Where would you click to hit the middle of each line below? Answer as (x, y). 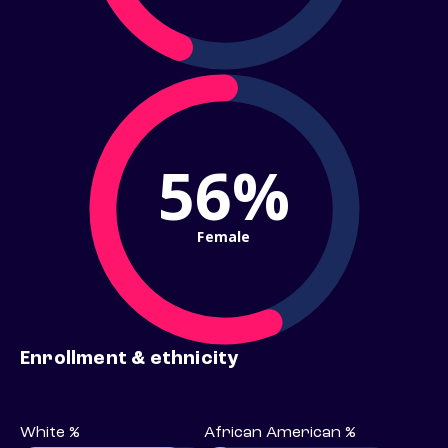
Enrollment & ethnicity (129, 359)
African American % (280, 433)
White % (50, 433)
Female (224, 236)
